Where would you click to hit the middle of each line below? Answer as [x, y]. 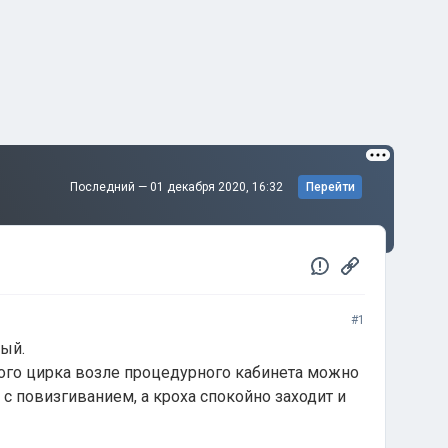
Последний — [110, 187]
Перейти [330, 187]
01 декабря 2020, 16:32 [218, 187]
